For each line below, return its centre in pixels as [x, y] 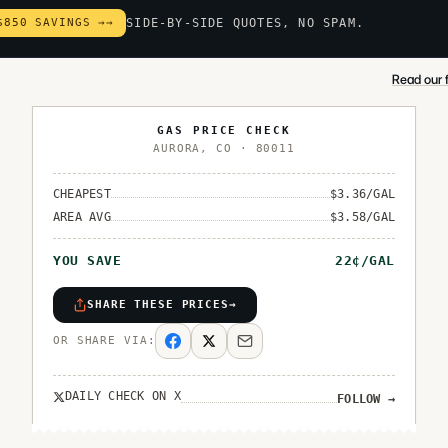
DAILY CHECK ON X [123, 396]
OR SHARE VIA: [104, 340]
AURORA [177, 148]
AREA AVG [82, 217]
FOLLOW [359, 398]
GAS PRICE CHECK [224, 130]
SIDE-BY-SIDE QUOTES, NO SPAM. [245, 23]
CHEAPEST [82, 194]
